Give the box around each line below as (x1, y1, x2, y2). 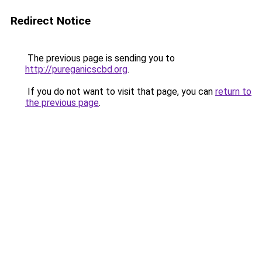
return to (215, 86, 251, 97)
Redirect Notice (11, 14, 91, 27)
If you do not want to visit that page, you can (25, 86, 215, 97)
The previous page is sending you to (25, 53, 175, 64)
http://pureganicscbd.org (25, 64, 127, 75)
